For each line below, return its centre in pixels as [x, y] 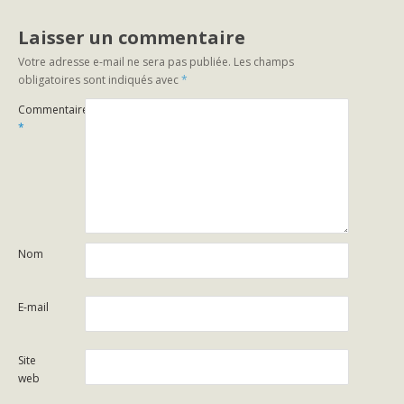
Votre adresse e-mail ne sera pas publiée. [125, 61]
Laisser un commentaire [132, 37]
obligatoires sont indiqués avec [100, 79]
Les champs [264, 61]
